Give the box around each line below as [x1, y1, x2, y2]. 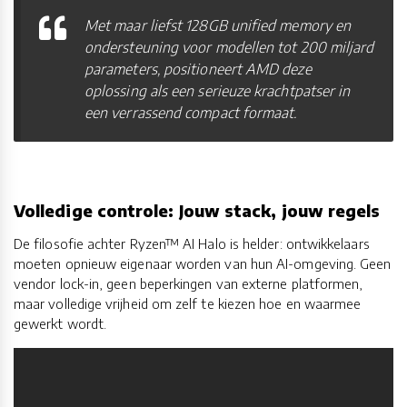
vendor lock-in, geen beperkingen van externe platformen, [14, 274, 363, 292]
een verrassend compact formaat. [84, 104, 297, 123]
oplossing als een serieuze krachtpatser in [84, 82, 351, 101]
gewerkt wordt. [14, 314, 107, 332]
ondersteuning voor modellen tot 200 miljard [84, 38, 374, 57]
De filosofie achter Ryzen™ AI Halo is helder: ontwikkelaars [14, 234, 370, 252]
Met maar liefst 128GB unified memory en [84, 16, 352, 35]
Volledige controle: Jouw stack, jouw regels [14, 200, 381, 222]
